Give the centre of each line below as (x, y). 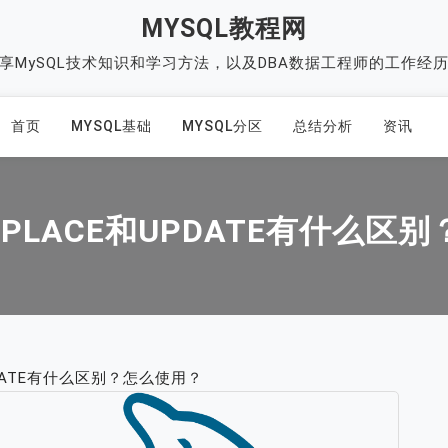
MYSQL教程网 (224, 28)
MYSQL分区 (222, 126)
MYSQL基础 (111, 126)
